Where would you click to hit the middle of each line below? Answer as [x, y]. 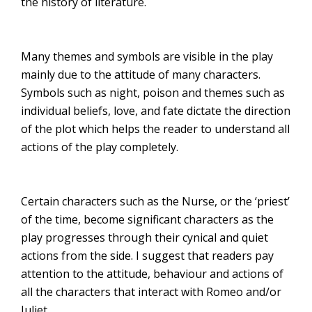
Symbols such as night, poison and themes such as [153, 93]
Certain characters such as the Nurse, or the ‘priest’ [155, 201]
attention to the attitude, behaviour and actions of [152, 274]
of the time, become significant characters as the [147, 219]
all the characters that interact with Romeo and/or [151, 292]
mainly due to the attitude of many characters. [141, 75]
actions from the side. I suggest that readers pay [147, 256]
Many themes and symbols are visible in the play [147, 56]
